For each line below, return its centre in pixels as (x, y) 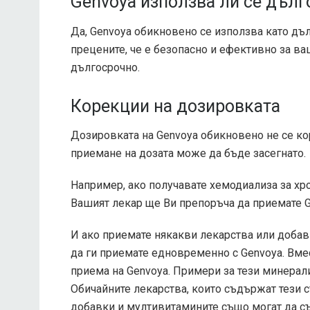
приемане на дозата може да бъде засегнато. (188, 154)
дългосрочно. (105, 67)
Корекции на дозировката (175, 106)
